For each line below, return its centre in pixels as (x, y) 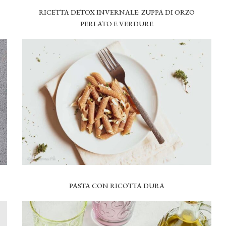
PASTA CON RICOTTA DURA (117, 186)
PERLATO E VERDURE (117, 24)
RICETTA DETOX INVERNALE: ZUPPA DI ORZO (117, 12)
